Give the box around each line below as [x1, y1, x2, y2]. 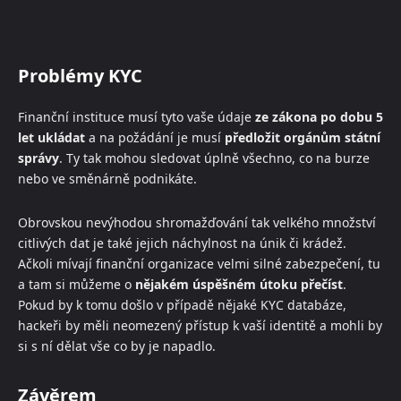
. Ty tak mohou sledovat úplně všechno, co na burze [59, 149, 370, 166]
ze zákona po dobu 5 [255, 107, 383, 125]
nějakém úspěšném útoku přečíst [135, 275, 343, 293]
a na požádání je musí [85, 128, 225, 146]
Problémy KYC [18, 63, 142, 88]
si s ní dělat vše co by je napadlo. [18, 337, 216, 354]
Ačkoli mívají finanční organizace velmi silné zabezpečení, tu [18, 254, 380, 272]
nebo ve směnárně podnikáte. [18, 169, 197, 187]
